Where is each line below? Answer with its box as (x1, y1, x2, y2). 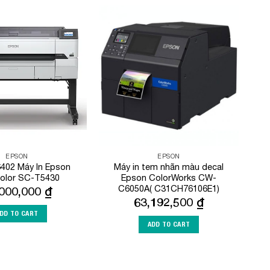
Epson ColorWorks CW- (121, 172, 216, 183)
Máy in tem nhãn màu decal (114, 161, 224, 172)
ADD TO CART (147, 219, 190, 228)
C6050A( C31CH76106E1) (118, 183, 219, 193)
